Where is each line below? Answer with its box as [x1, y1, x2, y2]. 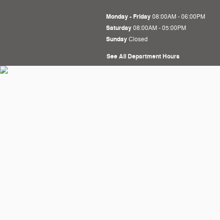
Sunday [106, 35, 127, 43]
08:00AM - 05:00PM [133, 24, 186, 32]
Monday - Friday [106, 13, 151, 21]
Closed [129, 35, 148, 43]
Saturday [106, 24, 132, 32]
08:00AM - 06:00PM [152, 13, 205, 21]
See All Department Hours [107, 53, 180, 60]
